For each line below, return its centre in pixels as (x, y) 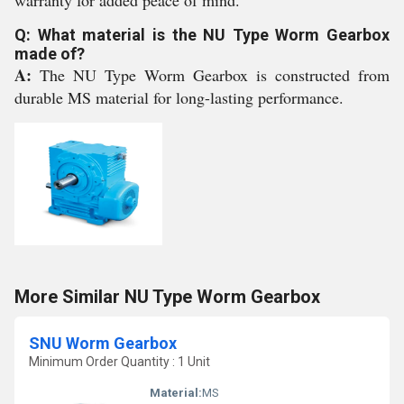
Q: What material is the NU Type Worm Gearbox (202, 35)
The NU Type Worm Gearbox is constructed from (215, 75)
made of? (50, 54)
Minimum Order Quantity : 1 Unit (119, 362)
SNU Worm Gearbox (103, 343)
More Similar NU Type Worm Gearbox (167, 297)
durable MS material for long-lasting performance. (179, 97)
